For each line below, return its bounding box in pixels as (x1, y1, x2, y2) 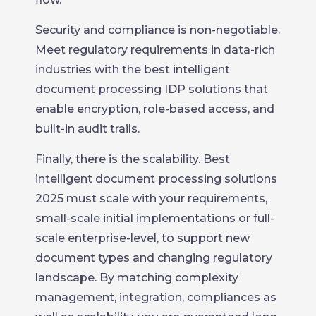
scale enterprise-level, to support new (35, 231, 250, 245)
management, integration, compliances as (35, 290, 276, 304)
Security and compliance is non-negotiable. (35, 23, 280, 37)
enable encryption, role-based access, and (35, 102, 274, 116)
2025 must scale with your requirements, (35, 191, 267, 205)
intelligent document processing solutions (35, 171, 277, 186)
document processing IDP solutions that (35, 82, 268, 96)
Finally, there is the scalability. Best (35, 152, 230, 166)
